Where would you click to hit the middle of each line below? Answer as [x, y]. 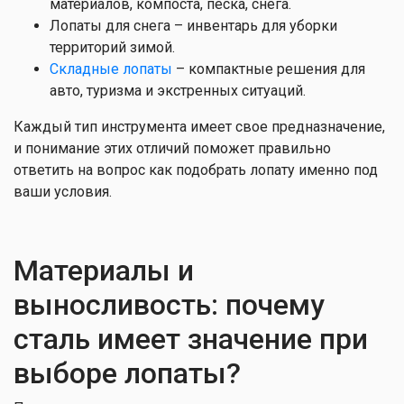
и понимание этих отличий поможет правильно [172, 148]
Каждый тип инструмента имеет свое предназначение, [199, 127]
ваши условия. [63, 192]
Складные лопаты [111, 69]
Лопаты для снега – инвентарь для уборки [193, 26]
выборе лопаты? [127, 373]
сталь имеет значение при [191, 339]
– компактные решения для [269, 69]
